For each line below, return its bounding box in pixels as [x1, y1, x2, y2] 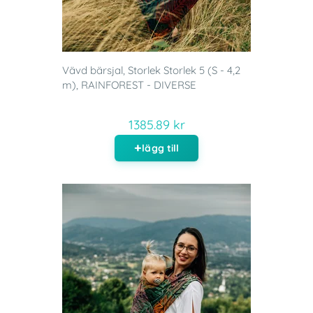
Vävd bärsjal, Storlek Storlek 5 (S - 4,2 [62, 64, 240, 78]
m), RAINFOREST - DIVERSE [62, 78, 196, 92]
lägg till [142, 142, 180, 155]
